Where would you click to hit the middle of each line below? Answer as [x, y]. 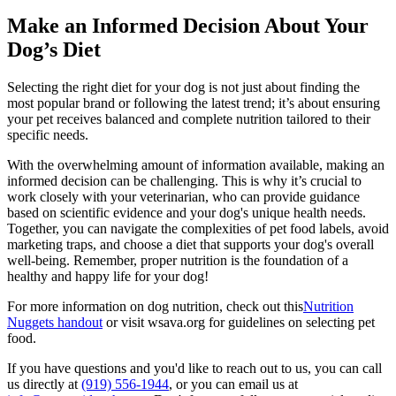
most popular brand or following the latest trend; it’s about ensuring [194, 103]
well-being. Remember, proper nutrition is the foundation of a [178, 260]
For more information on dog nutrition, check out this [155, 306]
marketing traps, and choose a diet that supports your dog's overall [190, 244]
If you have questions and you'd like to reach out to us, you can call [194, 368]
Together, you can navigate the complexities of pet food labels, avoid [198, 228]
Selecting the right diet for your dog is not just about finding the [183, 87]
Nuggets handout [55, 322]
